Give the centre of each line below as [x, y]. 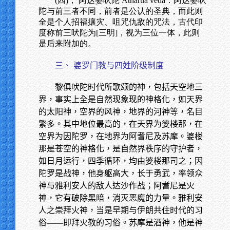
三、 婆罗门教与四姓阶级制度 [109, 65]
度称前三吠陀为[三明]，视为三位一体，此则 [119, 33]
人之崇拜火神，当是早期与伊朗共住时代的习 [121, 210]
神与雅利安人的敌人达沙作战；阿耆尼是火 [117, 186]
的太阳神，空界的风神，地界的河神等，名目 [121, 112]
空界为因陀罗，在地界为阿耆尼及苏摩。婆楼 [121, 136]
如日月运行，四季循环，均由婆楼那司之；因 [121, 161]
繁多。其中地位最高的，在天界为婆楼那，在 [121, 124]
